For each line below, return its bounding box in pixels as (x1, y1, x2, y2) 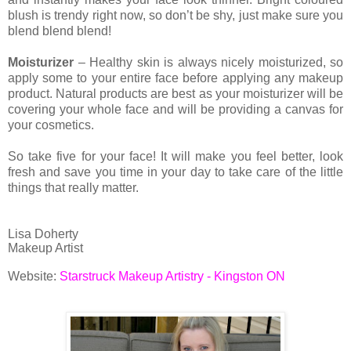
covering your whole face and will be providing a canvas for (8, 103, 343, 117)
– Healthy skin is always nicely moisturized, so (74, 56, 343, 70)
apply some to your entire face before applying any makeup (8, 71, 343, 85)
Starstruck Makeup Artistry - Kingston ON (60, 270, 285, 284)
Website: (8, 270, 60, 284)
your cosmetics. (8, 118, 97, 132)
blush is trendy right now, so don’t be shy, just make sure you (8, 9, 343, 23)
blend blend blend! (8, 24, 114, 38)
